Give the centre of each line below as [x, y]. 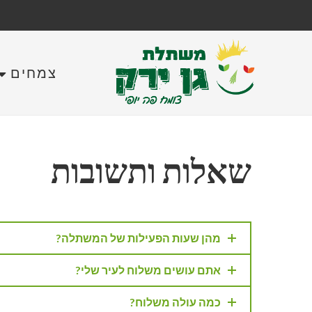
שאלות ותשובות [151, 170]
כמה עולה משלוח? [175, 302]
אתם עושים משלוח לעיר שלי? [148, 270]
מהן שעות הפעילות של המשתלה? [138, 237]
